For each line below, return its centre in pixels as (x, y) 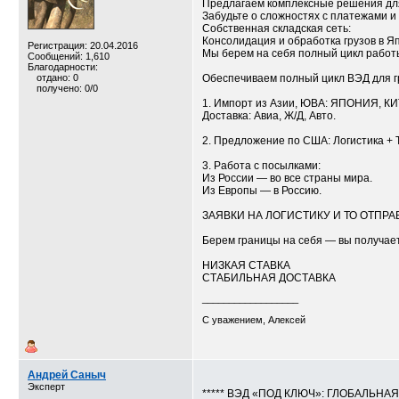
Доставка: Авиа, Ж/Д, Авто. (269, 116)
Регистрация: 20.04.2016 (83, 45)
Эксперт (46, 387)
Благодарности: (63, 67)
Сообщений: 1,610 (69, 56)
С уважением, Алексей (254, 320)
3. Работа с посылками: (261, 166)
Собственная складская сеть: (277, 28)
